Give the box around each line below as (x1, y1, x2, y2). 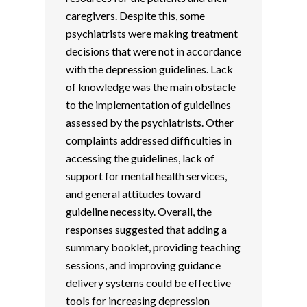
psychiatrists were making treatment (65, 27, 238, 40)
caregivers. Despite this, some (65, 9, 205, 22)
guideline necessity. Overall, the (65, 205, 212, 218)
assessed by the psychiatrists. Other (65, 116, 234, 129)
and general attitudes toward (65, 187, 201, 200)
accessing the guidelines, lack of (65, 151, 214, 164)
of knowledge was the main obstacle (65, 80, 236, 93)
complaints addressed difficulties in (65, 134, 232, 147)
